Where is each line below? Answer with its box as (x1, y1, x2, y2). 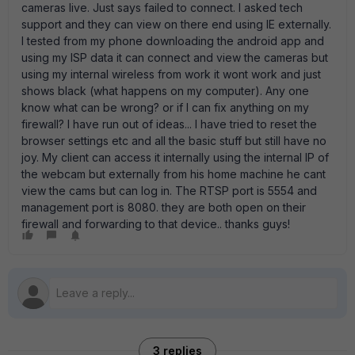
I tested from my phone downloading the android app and (21, 34, 324, 48)
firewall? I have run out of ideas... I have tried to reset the (21, 117, 317, 131)
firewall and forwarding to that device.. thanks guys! (21, 217, 290, 231)
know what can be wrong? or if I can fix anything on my (21, 101, 309, 114)
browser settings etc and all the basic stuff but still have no (21, 134, 326, 147)
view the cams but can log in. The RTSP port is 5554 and (21, 184, 317, 197)
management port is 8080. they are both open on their (21, 200, 306, 214)
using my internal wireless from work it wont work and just (21, 67, 321, 81)
